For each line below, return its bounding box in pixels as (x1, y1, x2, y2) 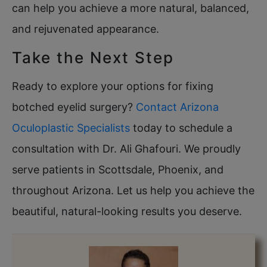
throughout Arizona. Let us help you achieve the (12, 184, 254, 197)
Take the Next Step (12, 48, 174, 67)
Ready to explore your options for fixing (12, 79, 213, 92)
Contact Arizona (136, 100, 219, 113)
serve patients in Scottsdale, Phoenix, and (12, 163, 223, 176)
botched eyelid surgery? (12, 100, 136, 113)
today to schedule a (130, 121, 232, 134)
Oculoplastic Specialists (12, 121, 130, 134)
